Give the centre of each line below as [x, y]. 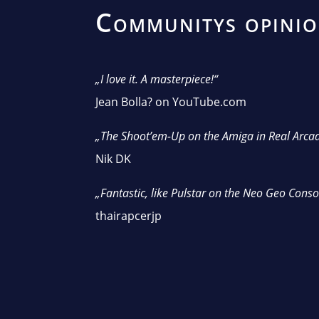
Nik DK [114, 158]
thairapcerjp [129, 215]
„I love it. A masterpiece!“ [157, 79]
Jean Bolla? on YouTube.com [171, 101]
